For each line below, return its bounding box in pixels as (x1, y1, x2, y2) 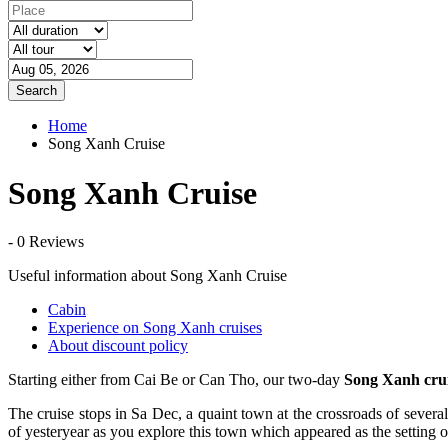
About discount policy (48, 337, 188, 355)
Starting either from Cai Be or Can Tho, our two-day (8, 371, 344, 389)
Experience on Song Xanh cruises (48, 319, 262, 337)
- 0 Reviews (8, 233, 84, 251)
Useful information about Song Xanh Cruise (8, 267, 287, 285)
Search (16, 83, 57, 99)
